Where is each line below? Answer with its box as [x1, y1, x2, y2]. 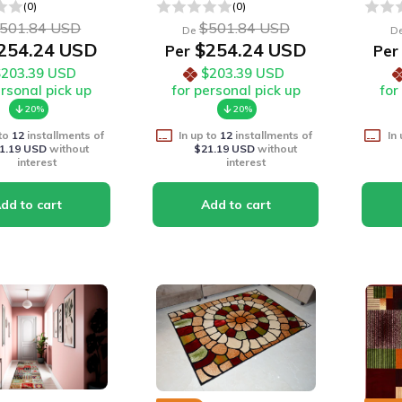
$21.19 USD [194, 142, 256, 155]
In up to [179, 128, 221, 142]
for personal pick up [170, 82, 301, 99]
